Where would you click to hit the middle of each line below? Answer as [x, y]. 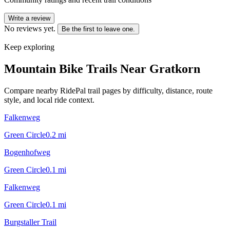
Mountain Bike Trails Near [77, 69]
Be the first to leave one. [98, 29]
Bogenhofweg [27, 152]
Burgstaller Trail [30, 222]
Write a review [29, 18]
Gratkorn [175, 69]
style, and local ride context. [49, 100]
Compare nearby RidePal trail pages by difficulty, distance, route [108, 90]
